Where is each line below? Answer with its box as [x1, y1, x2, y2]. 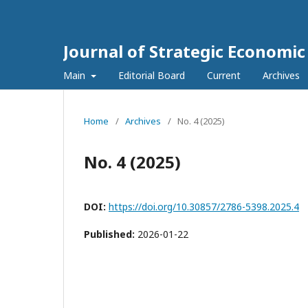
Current [206, 69, 241, 82]
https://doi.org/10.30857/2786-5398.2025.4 [109, 200, 299, 213]
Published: [84, 228, 137, 241]
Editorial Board [118, 69, 185, 82]
